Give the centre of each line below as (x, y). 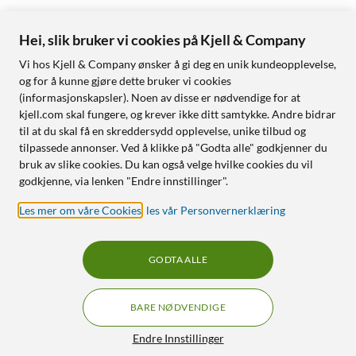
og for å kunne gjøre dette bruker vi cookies (125, 81)
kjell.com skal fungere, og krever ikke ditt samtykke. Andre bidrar (178, 114)
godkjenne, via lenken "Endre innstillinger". (124, 181)
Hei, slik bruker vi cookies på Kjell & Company (163, 40)
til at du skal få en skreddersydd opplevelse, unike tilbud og (163, 131)
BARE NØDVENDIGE (178, 307)
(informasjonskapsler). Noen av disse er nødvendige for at (160, 97)
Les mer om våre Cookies (80, 210)
